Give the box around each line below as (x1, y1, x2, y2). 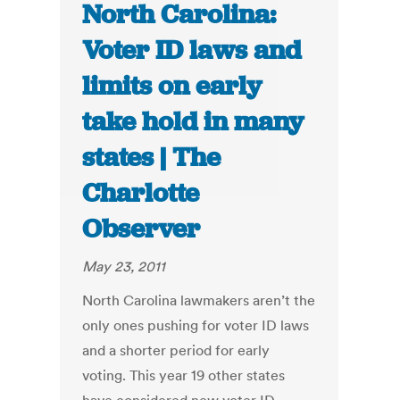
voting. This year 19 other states (82, 366, 286, 385)
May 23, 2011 (82, 257, 166, 276)
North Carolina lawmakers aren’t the (82, 291, 316, 310)
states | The (82, 140, 221, 175)
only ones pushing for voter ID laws (82, 316, 310, 335)
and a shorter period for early (82, 341, 271, 360)
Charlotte (82, 176, 200, 211)
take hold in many (82, 104, 304, 139)
